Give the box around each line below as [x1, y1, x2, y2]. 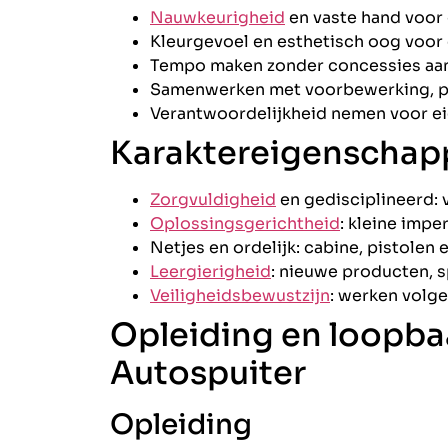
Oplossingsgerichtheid [150, 212, 340, 234]
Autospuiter [110, 352, 306, 393]
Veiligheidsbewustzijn [150, 284, 330, 306]
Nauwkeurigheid [150, 6, 285, 28]
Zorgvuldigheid [150, 188, 276, 210]
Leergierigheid [150, 260, 271, 282]
